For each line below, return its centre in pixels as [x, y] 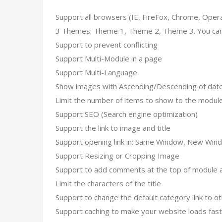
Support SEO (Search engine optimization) [127, 114]
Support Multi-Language [96, 72]
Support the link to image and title [113, 128]
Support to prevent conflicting [107, 45]
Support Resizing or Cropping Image [117, 156]
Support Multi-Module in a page [109, 58]
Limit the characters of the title [108, 183]
